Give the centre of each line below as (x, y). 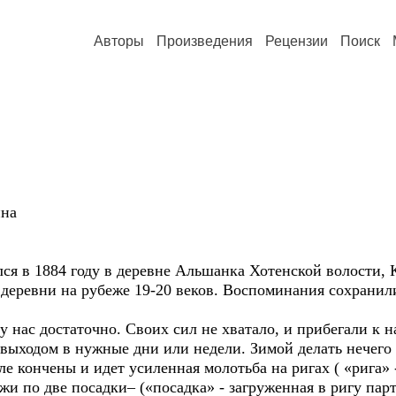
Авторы (119, 41)
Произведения (205, 41)
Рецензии (297, 41)
